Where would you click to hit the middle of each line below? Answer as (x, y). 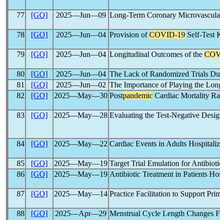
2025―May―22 (81, 144)
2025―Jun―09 (81, 15)
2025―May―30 (81, 96)
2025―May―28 (81, 115)
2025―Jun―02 (81, 85)
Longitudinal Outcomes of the (157, 54)
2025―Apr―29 (81, 213)
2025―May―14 (81, 194)
